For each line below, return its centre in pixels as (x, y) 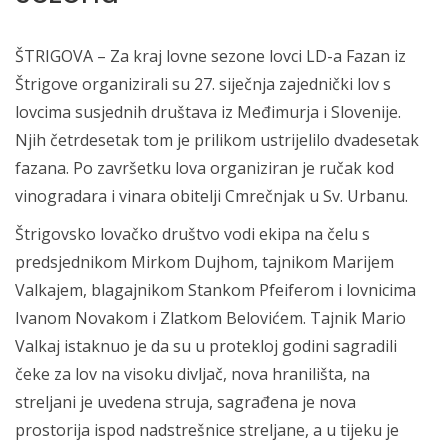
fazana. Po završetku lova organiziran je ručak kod (204, 168)
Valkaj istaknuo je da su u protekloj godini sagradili (206, 346)
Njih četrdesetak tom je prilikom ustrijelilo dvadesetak (217, 140)
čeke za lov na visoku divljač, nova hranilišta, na (192, 374)
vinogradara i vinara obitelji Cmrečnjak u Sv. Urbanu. (211, 196)
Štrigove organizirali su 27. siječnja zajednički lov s (203, 84)
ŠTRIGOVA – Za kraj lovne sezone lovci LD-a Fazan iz (210, 56)
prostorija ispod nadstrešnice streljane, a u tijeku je (207, 430)
